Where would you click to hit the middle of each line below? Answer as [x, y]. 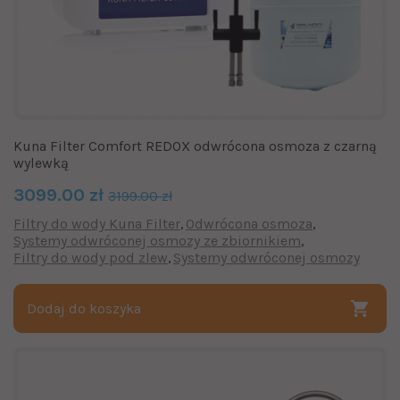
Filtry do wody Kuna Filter [97, 223]
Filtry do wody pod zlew [91, 257]
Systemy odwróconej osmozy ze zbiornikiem [157, 240]
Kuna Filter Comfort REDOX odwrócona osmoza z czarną [195, 146]
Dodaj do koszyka [84, 308]
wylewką [41, 162]
